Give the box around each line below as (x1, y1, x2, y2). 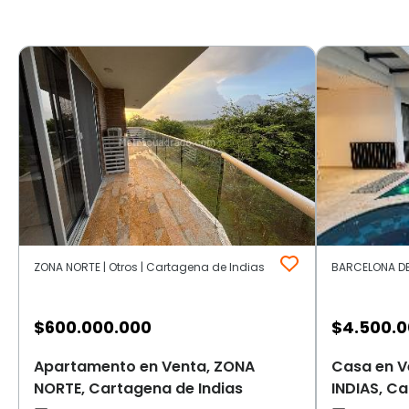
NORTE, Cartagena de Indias (34, 377, 243, 399)
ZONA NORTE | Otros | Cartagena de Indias (34, 258, 265, 275)
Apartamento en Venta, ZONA (34, 355, 255, 377)
